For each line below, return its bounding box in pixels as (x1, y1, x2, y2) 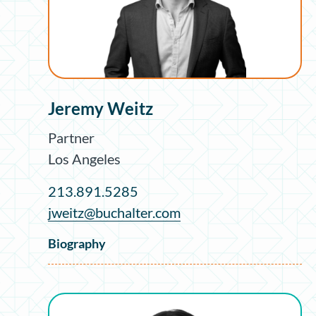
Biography (48, 235, 106, 251)
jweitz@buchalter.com (48, 203, 181, 221)
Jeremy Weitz (48, 97, 153, 119)
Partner (48, 128, 95, 146)
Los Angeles (48, 150, 121, 167)
